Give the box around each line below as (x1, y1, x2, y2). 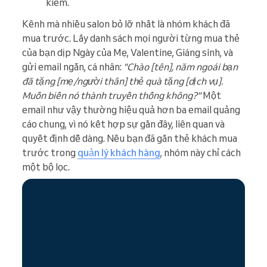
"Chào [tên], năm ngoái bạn (123, 61, 238, 73)
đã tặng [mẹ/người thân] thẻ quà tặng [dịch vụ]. (22, 75, 223, 88)
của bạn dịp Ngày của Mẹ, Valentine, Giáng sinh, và (22, 46, 233, 59)
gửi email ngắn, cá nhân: (22, 61, 123, 73)
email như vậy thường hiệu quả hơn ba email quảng (22, 104, 240, 116)
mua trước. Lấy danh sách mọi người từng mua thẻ (22, 32, 240, 45)
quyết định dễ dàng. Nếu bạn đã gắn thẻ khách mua (22, 132, 237, 145)
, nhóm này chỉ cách (160, 147, 241, 159)
